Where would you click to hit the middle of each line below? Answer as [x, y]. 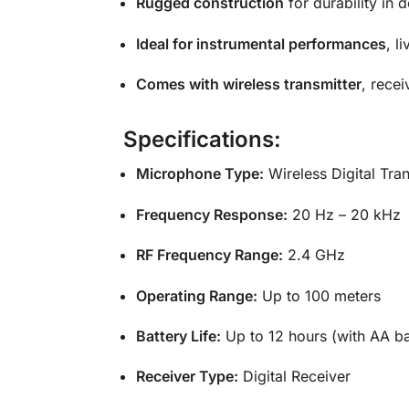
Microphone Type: [199, 174]
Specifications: [199, 140]
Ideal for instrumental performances [261, 43]
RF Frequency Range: [209, 255]
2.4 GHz [314, 255]
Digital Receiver [294, 377]
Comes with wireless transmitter [248, 84]
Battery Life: [178, 336]
